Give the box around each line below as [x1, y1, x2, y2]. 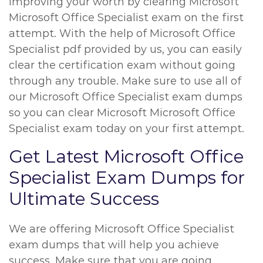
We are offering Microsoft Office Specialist [9, 222, 234, 235]
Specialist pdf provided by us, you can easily [9, 43, 242, 56]
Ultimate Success [9, 188, 159, 210]
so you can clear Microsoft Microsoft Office [9, 106, 235, 119]
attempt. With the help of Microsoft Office [9, 27, 235, 40]
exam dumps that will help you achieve [9, 238, 219, 251]
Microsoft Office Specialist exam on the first [9, 11, 244, 24]
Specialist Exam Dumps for [9, 167, 245, 188]
